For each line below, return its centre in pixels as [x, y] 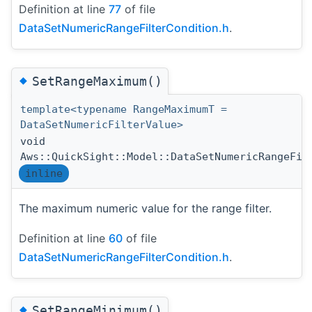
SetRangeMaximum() [97, 81]
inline [44, 174]
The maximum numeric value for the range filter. [145, 209]
